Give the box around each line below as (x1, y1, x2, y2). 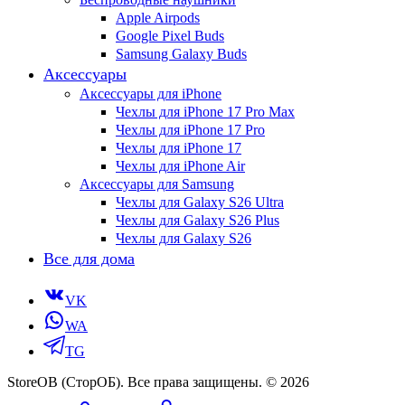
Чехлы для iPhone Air (116, 157, 245, 174)
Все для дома (43, 249, 135, 268)
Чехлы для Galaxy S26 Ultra (116, 193, 284, 210)
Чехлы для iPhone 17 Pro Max (116, 103, 295, 119)
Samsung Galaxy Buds (116, 45, 247, 61)
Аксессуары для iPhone (80, 85, 221, 101)
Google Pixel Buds (116, 27, 224, 43)
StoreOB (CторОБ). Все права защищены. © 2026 (7, 373, 309, 390)
